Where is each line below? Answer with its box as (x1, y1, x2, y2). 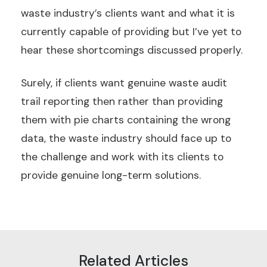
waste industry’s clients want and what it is (21, 6, 235, 20)
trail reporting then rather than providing (21, 94, 223, 108)
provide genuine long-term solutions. (21, 168, 201, 182)
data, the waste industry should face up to (21, 131, 231, 145)
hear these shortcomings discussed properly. (21, 43, 243, 57)
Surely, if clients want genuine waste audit (21, 76, 227, 89)
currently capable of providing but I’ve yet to (21, 24, 241, 38)
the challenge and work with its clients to (21, 150, 223, 163)
